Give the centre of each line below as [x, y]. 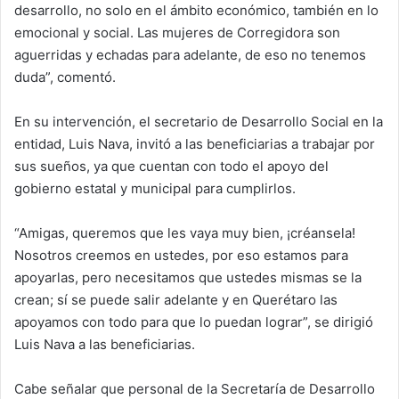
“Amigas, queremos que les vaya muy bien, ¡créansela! [185, 232]
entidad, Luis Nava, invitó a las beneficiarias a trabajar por [195, 143]
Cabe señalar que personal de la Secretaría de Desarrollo [195, 388]
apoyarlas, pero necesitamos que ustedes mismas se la [188, 277]
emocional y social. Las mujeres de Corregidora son [177, 32]
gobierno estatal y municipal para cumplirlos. [155, 188]
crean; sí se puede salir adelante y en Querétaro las [176, 299]
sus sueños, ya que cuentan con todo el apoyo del [171, 166]
